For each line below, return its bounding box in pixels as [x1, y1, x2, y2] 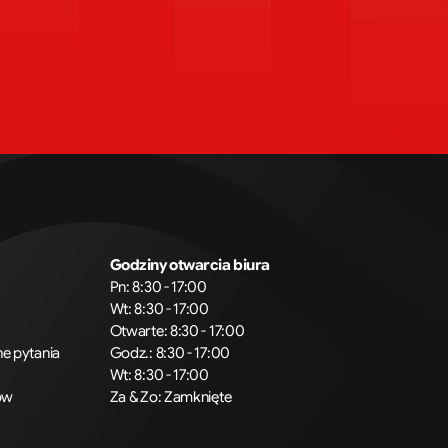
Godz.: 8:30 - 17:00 [109, 344, 230, 362]
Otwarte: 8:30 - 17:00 [109, 322, 245, 340]
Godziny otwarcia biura [109, 256, 270, 274]
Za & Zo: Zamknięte [109, 388, 232, 406]
